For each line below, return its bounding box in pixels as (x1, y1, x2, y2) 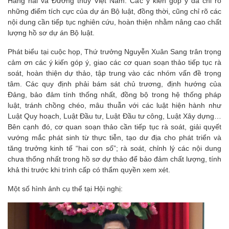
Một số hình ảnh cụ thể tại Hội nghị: (8, 184, 123, 193)
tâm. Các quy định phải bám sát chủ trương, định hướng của (8, 79, 221, 88)
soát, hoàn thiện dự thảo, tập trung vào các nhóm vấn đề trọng (8, 68, 221, 77)
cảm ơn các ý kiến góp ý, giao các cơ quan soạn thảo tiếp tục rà (8, 58, 221, 66)
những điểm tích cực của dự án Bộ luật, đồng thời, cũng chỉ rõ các (8, 7, 221, 15)
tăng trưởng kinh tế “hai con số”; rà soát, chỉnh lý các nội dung (8, 144, 221, 152)
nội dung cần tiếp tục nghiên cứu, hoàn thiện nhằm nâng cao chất (8, 17, 221, 26)
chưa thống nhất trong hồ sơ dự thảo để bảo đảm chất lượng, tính (8, 154, 221, 163)
